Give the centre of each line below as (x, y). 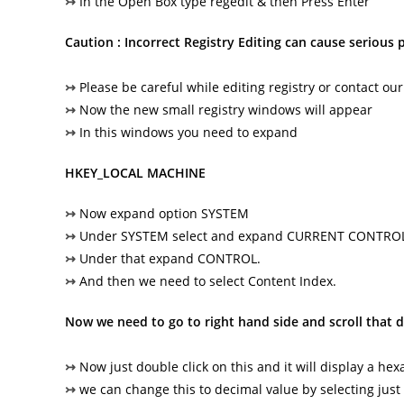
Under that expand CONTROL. (170, 258)
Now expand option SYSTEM (164, 213)
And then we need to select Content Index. (208, 281)
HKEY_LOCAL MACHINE (135, 173)
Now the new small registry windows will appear (226, 110)
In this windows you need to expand (188, 132)
